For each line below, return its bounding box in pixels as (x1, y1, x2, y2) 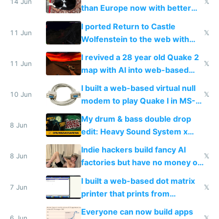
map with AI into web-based (81, 65, 189, 75)
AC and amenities (81, 16, 148, 26)
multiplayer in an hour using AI (81, 46, 197, 57)
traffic (81, 170, 104, 180)
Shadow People (81, 139, 140, 150)
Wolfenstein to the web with (81, 34, 189, 44)
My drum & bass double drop (81, 114, 191, 124)
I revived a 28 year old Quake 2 (81, 52, 199, 62)
